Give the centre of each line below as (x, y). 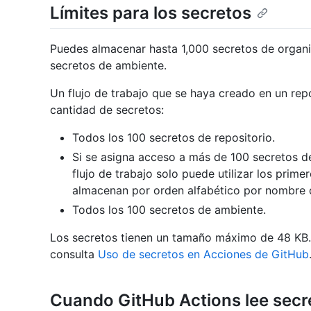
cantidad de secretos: (107, 110)
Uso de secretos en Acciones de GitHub (203, 254)
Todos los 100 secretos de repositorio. (174, 138)
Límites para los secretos (151, 13)
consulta (74, 254)
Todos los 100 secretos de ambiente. (169, 210)
